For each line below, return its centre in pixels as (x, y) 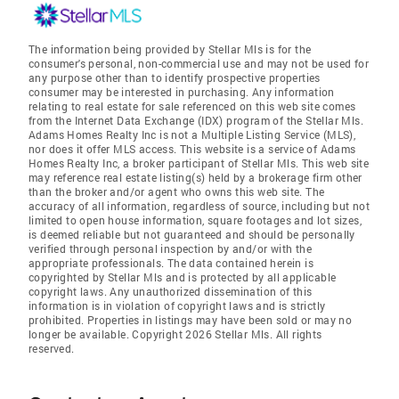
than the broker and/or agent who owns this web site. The (177, 191)
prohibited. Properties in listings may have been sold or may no (191, 320)
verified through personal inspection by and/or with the (170, 248)
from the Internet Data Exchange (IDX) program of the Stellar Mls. (196, 120)
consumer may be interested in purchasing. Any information (182, 92)
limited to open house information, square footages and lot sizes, (195, 220)
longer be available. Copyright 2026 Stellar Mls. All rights (175, 334)
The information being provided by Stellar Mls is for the (170, 49)
